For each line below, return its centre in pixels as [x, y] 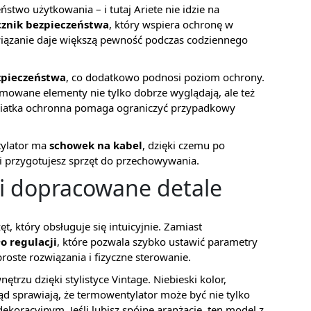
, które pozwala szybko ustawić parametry [157, 242]
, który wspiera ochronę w [171, 24]
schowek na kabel [96, 145]
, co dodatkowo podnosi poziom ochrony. [165, 77]
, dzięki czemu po [184, 145]
